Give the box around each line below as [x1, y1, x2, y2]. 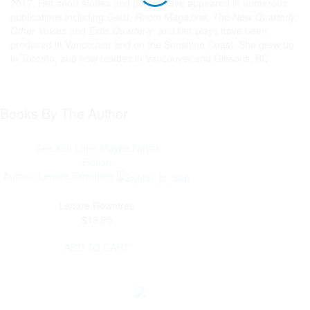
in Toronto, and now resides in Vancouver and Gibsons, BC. [10, 51, 271, 66]
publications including [10, 10, 107, 24]
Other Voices [10, 24, 66, 38]
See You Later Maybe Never [35, 141, 159, 156]
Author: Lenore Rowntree [3, 169, 114, 183]
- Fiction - [76, 155, 118, 170]
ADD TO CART [64, 239, 129, 254]
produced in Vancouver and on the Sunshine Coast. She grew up [10, 37, 294, 52]
